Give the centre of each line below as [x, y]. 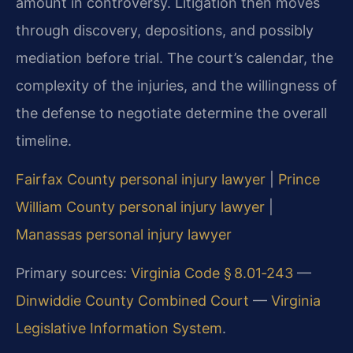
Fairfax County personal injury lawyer [141, 180]
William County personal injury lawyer [140, 207]
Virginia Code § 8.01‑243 [212, 273]
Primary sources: [73, 273]
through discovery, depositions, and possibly [165, 30]
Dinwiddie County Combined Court [132, 301]
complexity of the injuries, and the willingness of [176, 85]
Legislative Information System [119, 329]
